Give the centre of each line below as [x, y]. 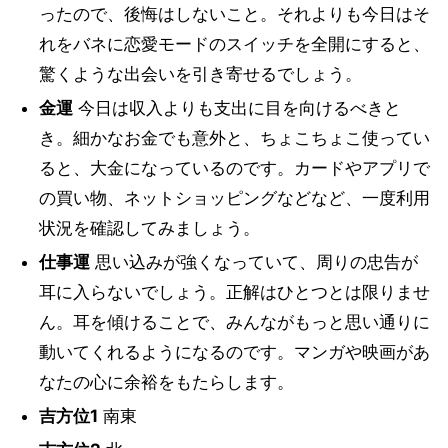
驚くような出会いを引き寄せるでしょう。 [200, 74]
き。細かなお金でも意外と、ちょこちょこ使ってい [234, 138]
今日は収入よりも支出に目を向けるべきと [236, 108]
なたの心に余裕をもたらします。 [166, 382]
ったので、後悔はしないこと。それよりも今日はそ [234, 14]
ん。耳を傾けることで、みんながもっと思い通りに [234, 322]
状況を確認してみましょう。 [149, 228]
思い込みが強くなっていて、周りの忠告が [253, 262]
